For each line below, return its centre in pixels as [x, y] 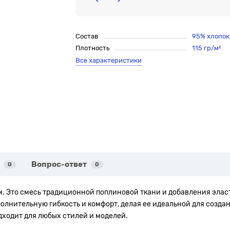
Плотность [93, 48]
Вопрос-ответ [59, 164]
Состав [87, 36]
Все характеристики [109, 60]
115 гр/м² [206, 48]
